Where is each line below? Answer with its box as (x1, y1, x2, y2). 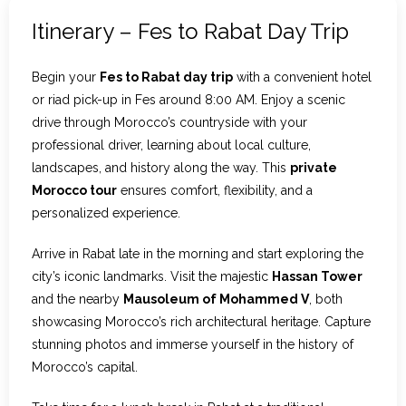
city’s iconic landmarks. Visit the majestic (32, 269, 272, 285)
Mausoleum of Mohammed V (123, 292, 309, 307)
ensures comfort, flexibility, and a (117, 183, 313, 198)
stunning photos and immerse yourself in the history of (32, 337, 353, 353)
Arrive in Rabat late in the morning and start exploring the (32, 246, 363, 262)
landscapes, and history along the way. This (32, 160, 290, 176)
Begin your (32, 70, 100, 85)
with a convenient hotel (233, 70, 372, 85)
